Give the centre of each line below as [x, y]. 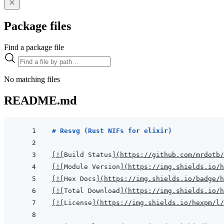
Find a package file [34, 47]
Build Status [88, 155]
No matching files [32, 79]
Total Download [92, 191]
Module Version [92, 167]
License [78, 203]
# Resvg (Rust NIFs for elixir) [112, 131]
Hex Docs [80, 179]
